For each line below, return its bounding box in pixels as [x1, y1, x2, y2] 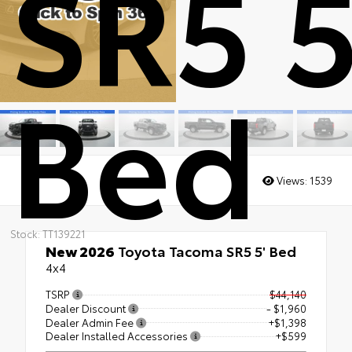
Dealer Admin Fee [46, 314, 136, 329]
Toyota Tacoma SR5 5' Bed [115, 240, 296, 262]
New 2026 [46, 240, 115, 262]
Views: [274, 172, 310, 187]
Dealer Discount [46, 300, 128, 315]
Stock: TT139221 [9, 225, 86, 240]
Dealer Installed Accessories [46, 328, 190, 343]
